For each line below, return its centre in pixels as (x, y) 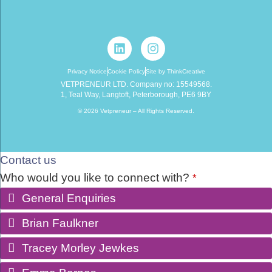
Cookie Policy (126, 71)
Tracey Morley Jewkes (80, 248)
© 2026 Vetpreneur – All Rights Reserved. (136, 111)
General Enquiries (69, 199)
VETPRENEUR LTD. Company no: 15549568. (136, 84)
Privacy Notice (87, 71)
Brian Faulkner (60, 223)
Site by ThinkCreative (175, 71)
